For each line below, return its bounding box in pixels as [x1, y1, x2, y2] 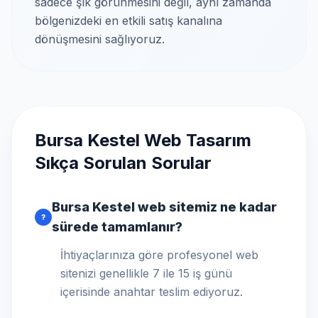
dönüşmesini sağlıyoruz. [35, 32, 165, 46]
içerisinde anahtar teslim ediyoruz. [60, 285, 243, 299]
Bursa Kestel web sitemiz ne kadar [52, 199, 277, 214]
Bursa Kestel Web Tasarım [35, 130, 251, 150]
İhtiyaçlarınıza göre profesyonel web [60, 248, 258, 262]
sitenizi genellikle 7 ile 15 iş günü [60, 266, 232, 280]
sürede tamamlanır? [52, 219, 182, 234]
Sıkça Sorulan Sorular [35, 153, 212, 173]
